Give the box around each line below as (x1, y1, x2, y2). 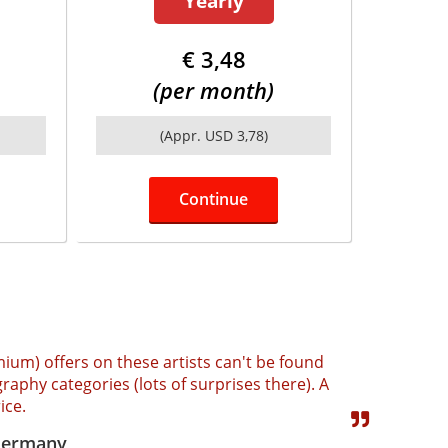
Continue (179, 188, 248, 210)
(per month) (153, 75, 274, 106)
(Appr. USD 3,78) (159, 126, 268, 145)
